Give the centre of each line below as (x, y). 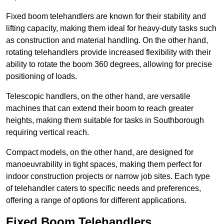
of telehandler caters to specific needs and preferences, (103, 188)
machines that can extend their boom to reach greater (100, 108)
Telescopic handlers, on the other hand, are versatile (98, 96)
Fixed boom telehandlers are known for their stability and (106, 16)
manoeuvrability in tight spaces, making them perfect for (104, 164)
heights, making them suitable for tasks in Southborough (105, 120)
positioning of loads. (41, 76)
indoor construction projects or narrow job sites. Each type (108, 176)
